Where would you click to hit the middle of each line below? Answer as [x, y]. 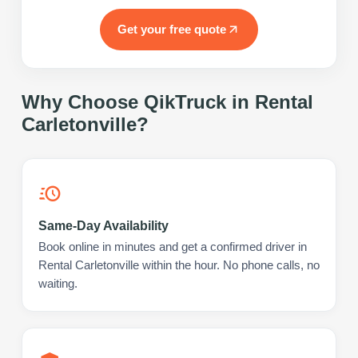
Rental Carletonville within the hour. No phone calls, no [179, 265]
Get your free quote [172, 29]
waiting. [58, 283]
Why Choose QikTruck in [138, 101]
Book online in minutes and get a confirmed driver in [173, 247]
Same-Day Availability [103, 225]
